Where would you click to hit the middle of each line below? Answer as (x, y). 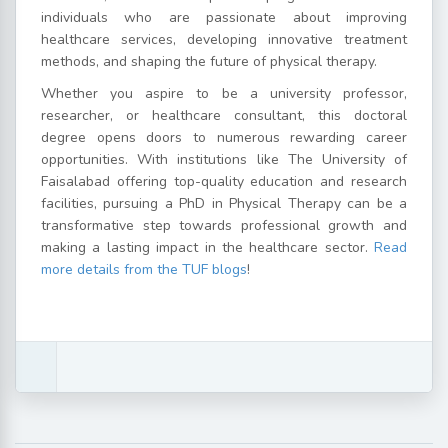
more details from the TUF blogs (144, 269)
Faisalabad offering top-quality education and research (224, 181)
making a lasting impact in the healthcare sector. (207, 247)
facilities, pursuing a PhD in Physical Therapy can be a (224, 203)
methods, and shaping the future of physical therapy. (211, 61)
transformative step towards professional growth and (224, 225)
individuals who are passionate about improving (224, 17)
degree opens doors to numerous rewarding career (224, 137)
